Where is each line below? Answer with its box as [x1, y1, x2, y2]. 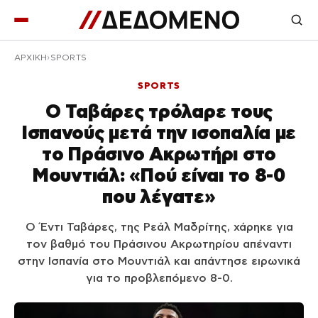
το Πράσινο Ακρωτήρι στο [41, 143, 277, 164]
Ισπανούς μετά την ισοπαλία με [21, 122, 297, 143]
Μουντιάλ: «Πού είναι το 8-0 [33, 165, 285, 185]
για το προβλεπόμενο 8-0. [85, 272, 233, 284]
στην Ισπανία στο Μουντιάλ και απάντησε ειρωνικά [18, 255, 300, 267]
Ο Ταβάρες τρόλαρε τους [45, 101, 273, 121]
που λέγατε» [102, 186, 216, 207]
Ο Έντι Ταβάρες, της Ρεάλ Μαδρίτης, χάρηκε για [25, 221, 293, 233]
